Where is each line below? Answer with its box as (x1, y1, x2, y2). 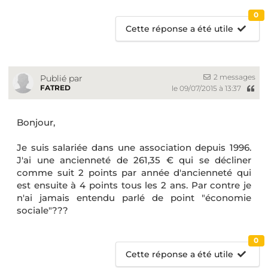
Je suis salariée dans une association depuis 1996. (17, 141, 251, 153)
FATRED (40, 83, 71, 92)
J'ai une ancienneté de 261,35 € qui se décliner (17, 154, 251, 166)
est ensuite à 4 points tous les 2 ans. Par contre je (17, 179, 251, 191)
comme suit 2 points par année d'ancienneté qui (17, 166, 251, 178)
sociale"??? (17, 204, 68, 216)
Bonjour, (17, 116, 55, 128)
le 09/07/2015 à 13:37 (171, 83, 243, 93)
